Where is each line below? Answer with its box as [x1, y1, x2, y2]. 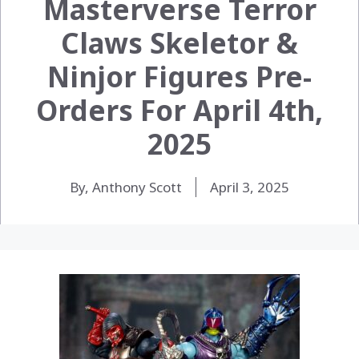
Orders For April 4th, [36, 91, 323, 129]
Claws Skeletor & [61, 23, 298, 62]
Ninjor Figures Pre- [47, 57, 312, 95]
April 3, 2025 [210, 177, 289, 196]
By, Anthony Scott [70, 177, 182, 196]
